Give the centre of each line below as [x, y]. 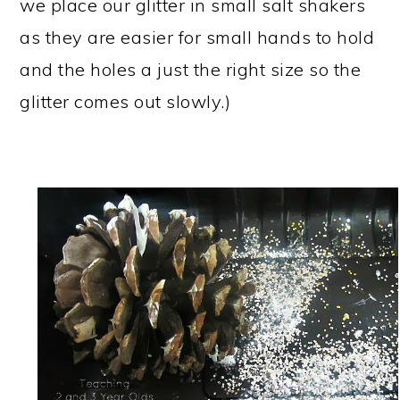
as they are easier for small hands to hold [197, 37]
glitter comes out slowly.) [125, 101]
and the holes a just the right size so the [191, 69]
